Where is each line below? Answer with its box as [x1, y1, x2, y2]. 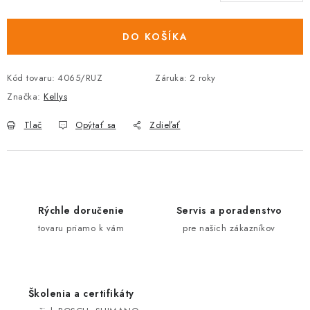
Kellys [44, 90, 67, 103]
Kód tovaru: [7, 71, 55, 84]
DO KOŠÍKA [122, 30, 188, 44]
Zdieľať [149, 118, 181, 131]
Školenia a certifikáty [28, 286, 134, 300]
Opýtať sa [75, 118, 116, 131]
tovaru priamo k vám [37, 221, 125, 235]
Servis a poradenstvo [176, 203, 282, 217]
